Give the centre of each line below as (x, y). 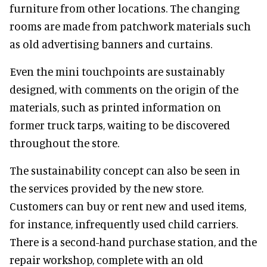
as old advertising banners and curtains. (111, 44)
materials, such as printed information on (115, 107)
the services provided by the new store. (106, 188)
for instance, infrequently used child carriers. (124, 224)
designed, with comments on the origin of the (124, 89)
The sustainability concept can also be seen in (125, 170)
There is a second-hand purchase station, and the (133, 242)
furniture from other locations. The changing (125, 8)
